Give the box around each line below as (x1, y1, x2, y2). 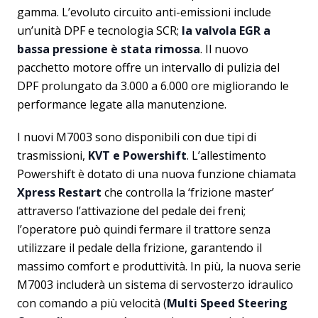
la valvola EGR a (182, 23, 270, 39)
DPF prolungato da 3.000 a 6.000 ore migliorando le (17, 78, 289, 94)
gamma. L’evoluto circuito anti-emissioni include (17, 4, 271, 21)
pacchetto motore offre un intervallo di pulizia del (17, 60, 280, 76)
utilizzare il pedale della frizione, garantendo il (17, 240, 262, 256)
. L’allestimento (187, 148, 266, 164)
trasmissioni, (17, 148, 88, 164)
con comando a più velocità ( (17, 295, 167, 312)
